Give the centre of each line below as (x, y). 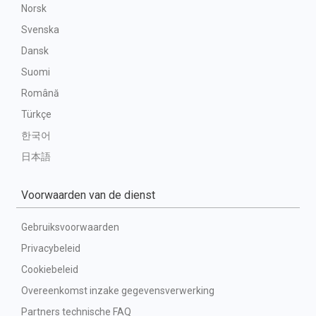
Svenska (40, 30)
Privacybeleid (51, 248)
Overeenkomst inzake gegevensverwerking (118, 291)
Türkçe (36, 114)
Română (40, 93)
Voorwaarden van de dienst (88, 195)
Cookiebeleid (50, 269)
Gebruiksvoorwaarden (70, 227)
